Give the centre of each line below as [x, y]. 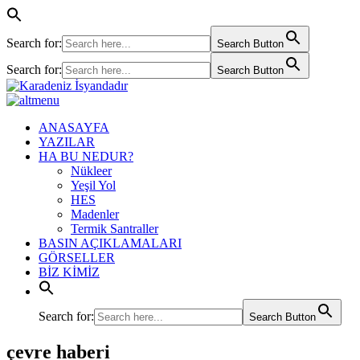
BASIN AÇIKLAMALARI [110, 243]
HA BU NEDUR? [86, 156]
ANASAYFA [74, 127]
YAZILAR [67, 142]
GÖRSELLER [77, 258]
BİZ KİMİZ [69, 272]
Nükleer [91, 171]
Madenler [95, 214]
